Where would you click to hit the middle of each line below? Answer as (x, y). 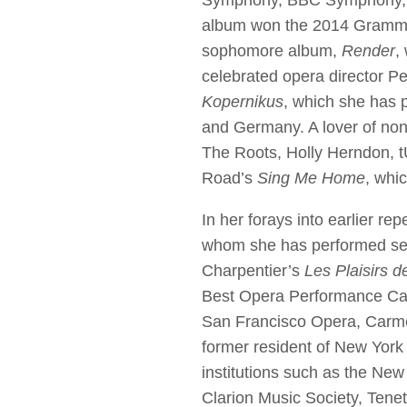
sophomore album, (272, 51)
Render (368, 51)
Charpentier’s (253, 271)
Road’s (229, 179)
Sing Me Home (311, 179)
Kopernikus (243, 102)
